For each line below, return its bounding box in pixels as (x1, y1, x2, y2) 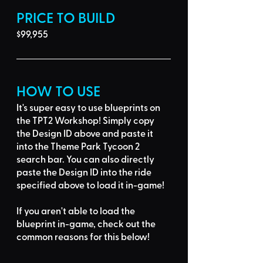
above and (72, 126, 121, 140)
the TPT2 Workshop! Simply (16, 113, 133, 127)
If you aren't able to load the (16, 204, 137, 218)
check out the (97, 217, 157, 231)
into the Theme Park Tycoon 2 (16, 139, 141, 153)
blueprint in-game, (16, 217, 97, 231)
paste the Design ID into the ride (16, 165, 153, 179)
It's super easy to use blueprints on (16, 100, 162, 114)
